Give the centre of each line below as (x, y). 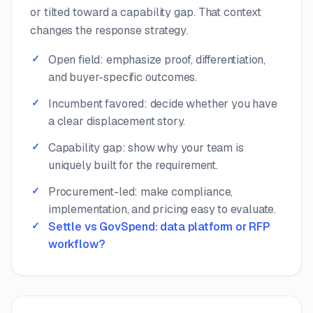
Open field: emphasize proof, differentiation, (157, 59)
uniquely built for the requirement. (133, 165)
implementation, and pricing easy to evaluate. (162, 209)
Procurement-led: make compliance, (141, 191)
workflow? (77, 244)
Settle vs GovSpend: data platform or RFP (159, 226)
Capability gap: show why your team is (146, 147)
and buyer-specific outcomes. (123, 77)
